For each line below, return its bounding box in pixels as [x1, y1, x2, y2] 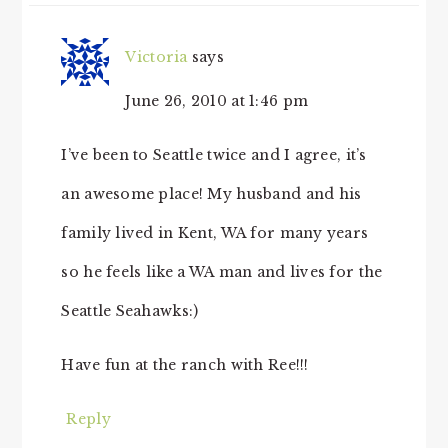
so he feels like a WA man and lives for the [61, 262, 383, 281]
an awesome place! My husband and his [61, 184, 362, 203]
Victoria [125, 47, 188, 66]
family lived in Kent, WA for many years [61, 223, 369, 242]
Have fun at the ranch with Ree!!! [61, 355, 309, 374]
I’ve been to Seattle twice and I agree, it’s [61, 145, 367, 164]
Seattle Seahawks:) [61, 301, 199, 320]
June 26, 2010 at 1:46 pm [125, 91, 309, 110]
